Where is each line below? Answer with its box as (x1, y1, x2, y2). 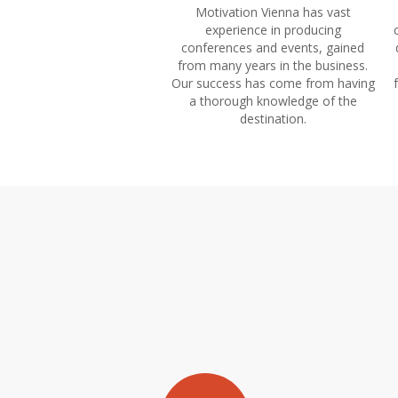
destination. (239, 110, 306, 127)
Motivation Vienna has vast (195, 4, 351, 20)
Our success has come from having (171, 75, 375, 92)
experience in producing (204, 21, 341, 38)
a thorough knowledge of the (188, 92, 357, 109)
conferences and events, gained (181, 39, 364, 56)
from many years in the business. (178, 57, 368, 74)
